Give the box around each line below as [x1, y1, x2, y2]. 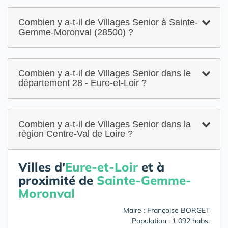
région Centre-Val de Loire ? [18, 129, 133, 139]
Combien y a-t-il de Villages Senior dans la [18, 119, 191, 129]
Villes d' [18, 159, 65, 175]
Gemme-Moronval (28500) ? [18, 27, 133, 37]
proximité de [18, 173, 97, 188]
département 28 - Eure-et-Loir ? [18, 78, 147, 88]
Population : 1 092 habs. [132, 216, 210, 225]
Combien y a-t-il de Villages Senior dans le [18, 68, 191, 78]
